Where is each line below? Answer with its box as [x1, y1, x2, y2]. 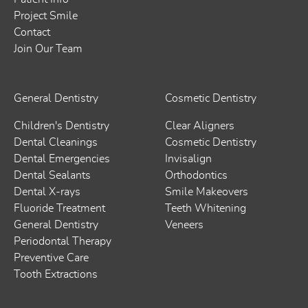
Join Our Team [14, 43, 82, 54]
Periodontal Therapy [14, 235, 111, 247]
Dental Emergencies [14, 153, 110, 164]
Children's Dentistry [14, 120, 109, 131]
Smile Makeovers [165, 186, 248, 197]
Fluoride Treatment [14, 202, 105, 214]
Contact [14, 26, 50, 38]
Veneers [165, 219, 203, 230]
